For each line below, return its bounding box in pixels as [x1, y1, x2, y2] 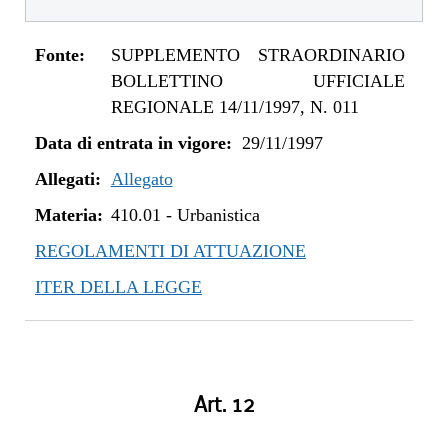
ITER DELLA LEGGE [35, 277, 202, 297]
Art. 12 [193, 391, 255, 419]
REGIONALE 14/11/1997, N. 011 [110, 97, 359, 117]
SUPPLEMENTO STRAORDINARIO [110, 45, 406, 65]
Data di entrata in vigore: [35, 133, 232, 153]
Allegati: [35, 169, 101, 189]
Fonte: [35, 45, 85, 65]
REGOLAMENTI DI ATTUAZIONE [35, 241, 306, 261]
